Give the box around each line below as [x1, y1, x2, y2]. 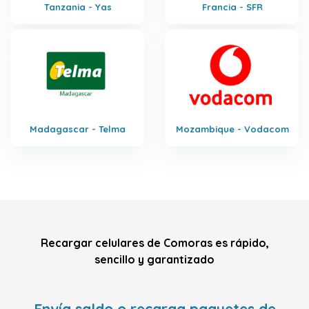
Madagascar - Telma [30, 123, 126, 134]
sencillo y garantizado [94, 252, 215, 266]
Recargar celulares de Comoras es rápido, [40, 235, 269, 250]
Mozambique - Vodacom [175, 123, 289, 134]
